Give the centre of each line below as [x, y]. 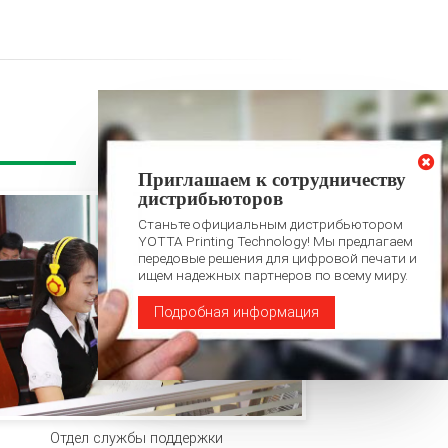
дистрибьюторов [210, 198]
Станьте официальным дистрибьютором [270, 223]
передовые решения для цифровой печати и [277, 257]
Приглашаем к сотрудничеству [272, 179]
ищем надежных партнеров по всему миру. [273, 274]
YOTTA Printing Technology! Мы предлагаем [275, 240]
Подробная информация [236, 312]
